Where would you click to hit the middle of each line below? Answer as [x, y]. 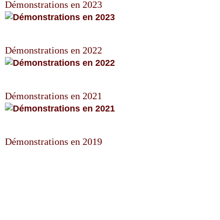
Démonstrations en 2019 [54, 141]
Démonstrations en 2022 [54, 50]
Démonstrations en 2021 [54, 96]
